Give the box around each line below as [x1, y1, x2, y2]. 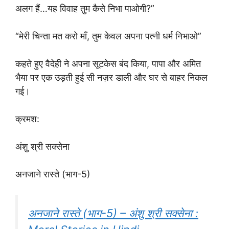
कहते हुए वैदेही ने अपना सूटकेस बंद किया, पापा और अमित [15, 58, 201, 69]
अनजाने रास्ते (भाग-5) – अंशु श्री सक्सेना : [28, 207, 198, 220]
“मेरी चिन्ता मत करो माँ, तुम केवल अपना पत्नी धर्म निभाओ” [15, 31, 201, 41]
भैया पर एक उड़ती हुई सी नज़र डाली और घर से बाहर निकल [15, 72, 208, 83]
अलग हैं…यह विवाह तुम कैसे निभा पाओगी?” [15, 3, 154, 14]
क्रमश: [15, 113, 39, 124]
